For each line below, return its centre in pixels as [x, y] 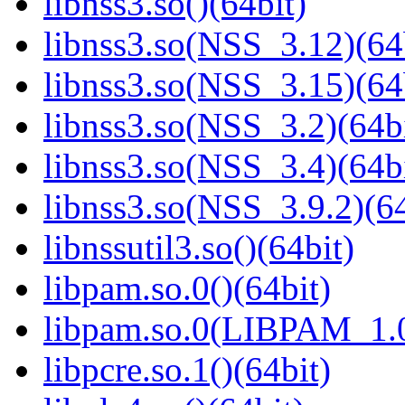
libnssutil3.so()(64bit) [199, 248]
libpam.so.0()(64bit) [187, 288]
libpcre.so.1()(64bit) [187, 370]
